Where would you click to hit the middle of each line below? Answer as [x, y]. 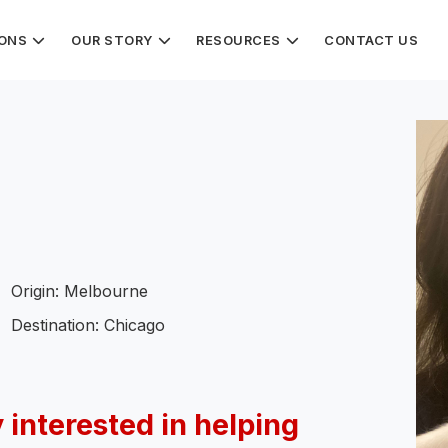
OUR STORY [111, 39]
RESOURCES [238, 39]
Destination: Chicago [88, 325]
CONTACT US [370, 40]
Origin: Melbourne [80, 291]
